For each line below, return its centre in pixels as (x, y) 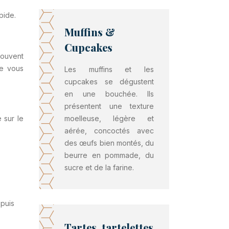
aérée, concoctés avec (109, 131)
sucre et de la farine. (99, 167)
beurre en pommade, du (109, 155)
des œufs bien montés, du (109, 143)
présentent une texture (109, 106)
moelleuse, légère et (109, 118)
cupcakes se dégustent (109, 82)
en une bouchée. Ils (109, 94)
